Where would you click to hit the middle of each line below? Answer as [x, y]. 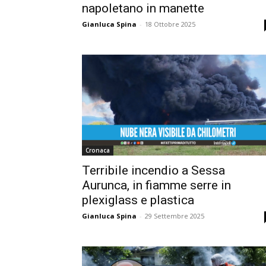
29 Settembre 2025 [175, 216]
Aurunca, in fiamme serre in [156, 185]
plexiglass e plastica [138, 200]
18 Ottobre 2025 [170, 24]
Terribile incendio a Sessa [153, 170]
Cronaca [98, 150]
